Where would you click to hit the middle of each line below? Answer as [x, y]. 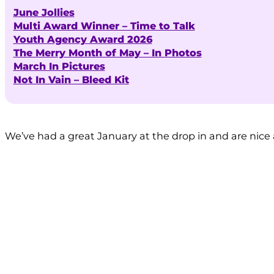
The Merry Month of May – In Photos [107, 52]
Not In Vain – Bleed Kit [71, 79]
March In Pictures [59, 66]
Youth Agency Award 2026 [83, 39]
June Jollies [44, 12]
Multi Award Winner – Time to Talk [104, 25]
